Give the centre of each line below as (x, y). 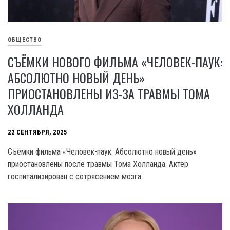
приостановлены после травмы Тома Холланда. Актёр (98, 164)
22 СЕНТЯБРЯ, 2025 (37, 132)
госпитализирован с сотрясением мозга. (75, 177)
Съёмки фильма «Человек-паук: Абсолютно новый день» (102, 152)
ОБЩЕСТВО (25, 40)
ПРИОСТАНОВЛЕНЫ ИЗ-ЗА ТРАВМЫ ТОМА (109, 94)
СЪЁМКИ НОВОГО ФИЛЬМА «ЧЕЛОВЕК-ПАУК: (115, 62)
